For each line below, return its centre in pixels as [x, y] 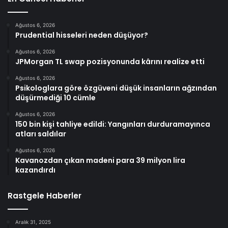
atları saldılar [41, 134]
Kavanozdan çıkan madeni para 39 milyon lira [100, 161]
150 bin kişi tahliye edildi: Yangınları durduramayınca [113, 124]
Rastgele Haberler [45, 196]
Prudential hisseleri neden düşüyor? [82, 35]
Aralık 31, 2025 [33, 222]
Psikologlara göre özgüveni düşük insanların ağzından [116, 88]
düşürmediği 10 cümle [55, 98]
